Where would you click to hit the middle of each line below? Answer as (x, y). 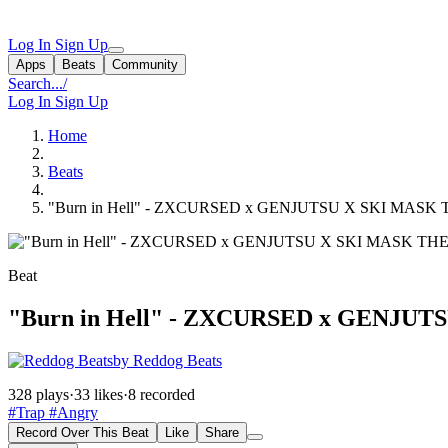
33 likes (98, 394)
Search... (35, 83)
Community (145, 64)
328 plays (38, 394)
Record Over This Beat (82, 432)
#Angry (71, 412)
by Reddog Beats (167, 360)
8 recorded (161, 394)
